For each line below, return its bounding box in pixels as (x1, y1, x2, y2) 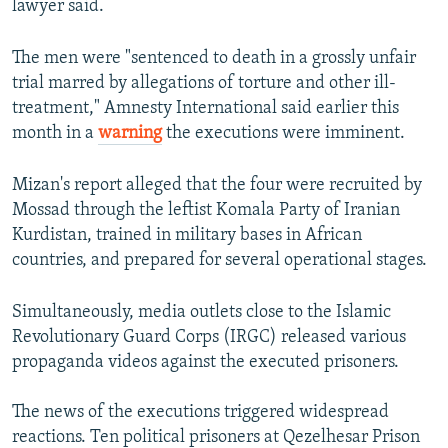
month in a (12, 124, 98, 144)
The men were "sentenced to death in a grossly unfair (12, 49, 416, 69)
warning (98, 124, 162, 144)
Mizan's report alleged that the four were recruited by (12, 176, 422, 196)
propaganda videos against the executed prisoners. (12, 353, 399, 373)
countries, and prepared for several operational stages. (12, 251, 427, 271)
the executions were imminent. (162, 124, 405, 144)
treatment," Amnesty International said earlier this (12, 99, 399, 119)
